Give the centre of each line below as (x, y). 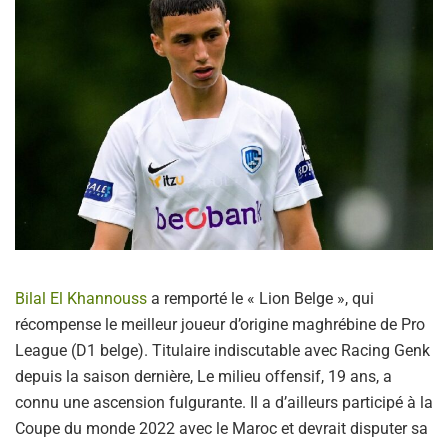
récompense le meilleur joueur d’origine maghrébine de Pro (220, 325)
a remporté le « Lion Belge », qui (260, 299)
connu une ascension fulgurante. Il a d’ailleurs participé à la (224, 403)
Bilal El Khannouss (81, 299)
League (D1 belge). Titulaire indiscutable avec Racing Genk (222, 351)
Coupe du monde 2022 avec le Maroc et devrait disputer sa (221, 429)
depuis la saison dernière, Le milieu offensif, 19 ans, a (203, 377)
